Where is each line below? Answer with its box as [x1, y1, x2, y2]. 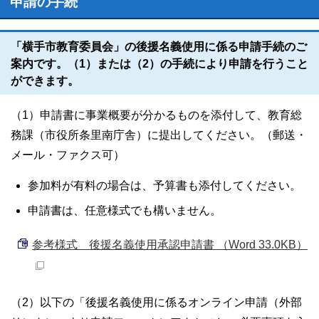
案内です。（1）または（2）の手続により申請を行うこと [11, 58, 308, 70]
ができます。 [11, 75, 79, 87]
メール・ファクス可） [11, 149, 125, 161]
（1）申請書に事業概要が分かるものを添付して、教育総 [11, 109, 302, 121]
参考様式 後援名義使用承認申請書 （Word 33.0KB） [32, 239, 308, 251]
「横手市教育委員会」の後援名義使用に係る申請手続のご [11, 41, 307, 53]
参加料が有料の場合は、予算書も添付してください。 [28, 179, 301, 192]
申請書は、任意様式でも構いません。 [28, 204, 221, 216]
